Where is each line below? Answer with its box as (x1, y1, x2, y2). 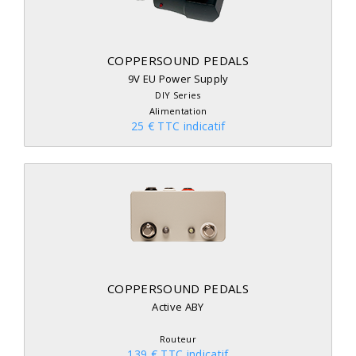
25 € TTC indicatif (130, 118, 226, 133)
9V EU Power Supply (127, 72, 229, 86)
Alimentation (149, 105, 207, 117)
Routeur (159, 333, 197, 345)
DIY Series (155, 89, 201, 101)
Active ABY (152, 300, 204, 314)
